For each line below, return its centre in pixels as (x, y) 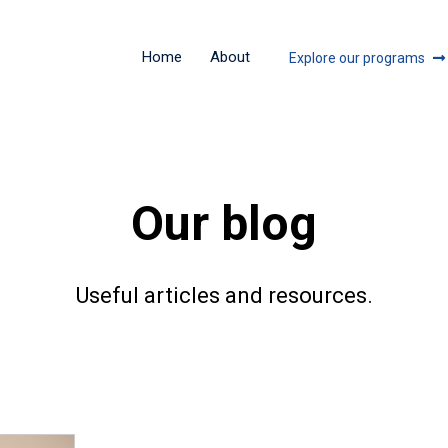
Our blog (224, 223)
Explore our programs (356, 57)
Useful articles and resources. (224, 295)
